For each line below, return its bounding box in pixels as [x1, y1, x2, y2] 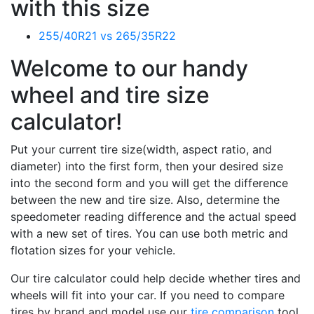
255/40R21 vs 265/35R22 [39, 29, 176, 43]
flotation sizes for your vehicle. [11, 243, 175, 257]
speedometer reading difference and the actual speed [11, 210, 296, 224]
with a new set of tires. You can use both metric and [11, 226, 288, 240]
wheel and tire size [11, 81, 210, 109]
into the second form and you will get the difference [11, 176, 288, 190]
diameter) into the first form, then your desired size [11, 159, 283, 173]
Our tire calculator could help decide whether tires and [11, 271, 301, 285]
